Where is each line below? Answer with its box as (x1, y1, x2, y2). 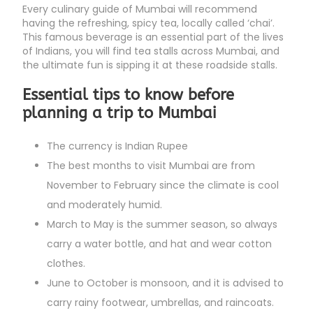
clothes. (47, 256, 85, 271)
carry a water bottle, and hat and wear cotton (47, 237, 272, 252)
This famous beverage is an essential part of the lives (22, 30, 284, 45)
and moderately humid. (47, 198, 162, 212)
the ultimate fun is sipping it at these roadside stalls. (22, 58, 277, 73)
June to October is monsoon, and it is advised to (47, 276, 284, 291)
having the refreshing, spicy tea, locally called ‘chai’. (22, 16, 275, 31)
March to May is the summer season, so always (47, 217, 277, 232)
